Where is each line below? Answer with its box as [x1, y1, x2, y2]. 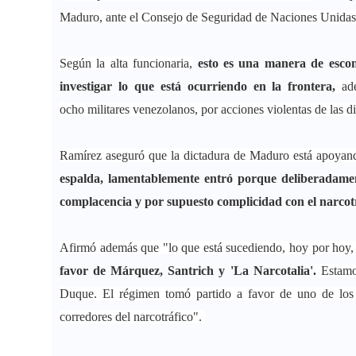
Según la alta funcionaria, [60, 56, 193, 71]
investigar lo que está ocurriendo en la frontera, [60, 79, 336, 94]
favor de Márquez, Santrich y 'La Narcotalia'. [60, 264, 316, 278]
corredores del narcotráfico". [60, 310, 205, 324]
